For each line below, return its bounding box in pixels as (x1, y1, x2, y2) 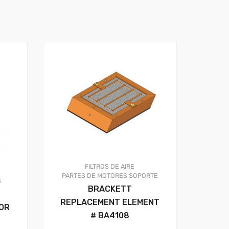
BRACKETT (87, 184, 132, 194)
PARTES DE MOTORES (61, 172, 127, 180)
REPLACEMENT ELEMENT (60, 197, 159, 208)
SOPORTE (128, 172, 158, 180)
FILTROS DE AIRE (85, 163, 135, 171)
